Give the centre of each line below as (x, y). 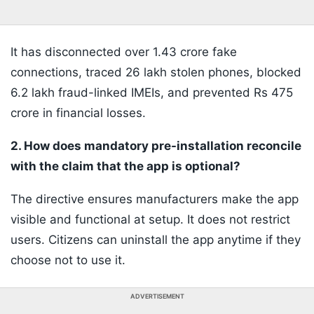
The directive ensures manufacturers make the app (155, 199)
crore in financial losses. (78, 113)
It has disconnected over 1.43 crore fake (124, 52)
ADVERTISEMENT (157, 296)
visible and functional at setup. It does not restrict (150, 220)
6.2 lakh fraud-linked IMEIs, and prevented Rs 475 (152, 93)
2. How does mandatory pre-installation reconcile (156, 146)
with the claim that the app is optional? (125, 166)
